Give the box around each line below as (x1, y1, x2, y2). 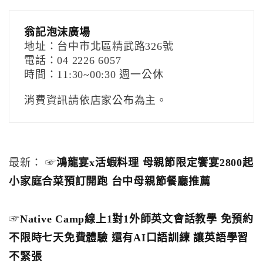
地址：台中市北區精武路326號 (24, 41, 174, 52)
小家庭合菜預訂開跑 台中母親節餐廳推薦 (9, 176, 211, 187)
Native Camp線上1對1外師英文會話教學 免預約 (19, 213, 254, 225)
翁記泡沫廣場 (24, 26, 90, 38)
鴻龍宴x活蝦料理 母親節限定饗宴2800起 (56, 157, 254, 168)
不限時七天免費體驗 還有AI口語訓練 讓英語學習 (9, 232, 248, 244)
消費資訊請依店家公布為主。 (24, 95, 167, 106)
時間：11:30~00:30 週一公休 (24, 69, 164, 80)
